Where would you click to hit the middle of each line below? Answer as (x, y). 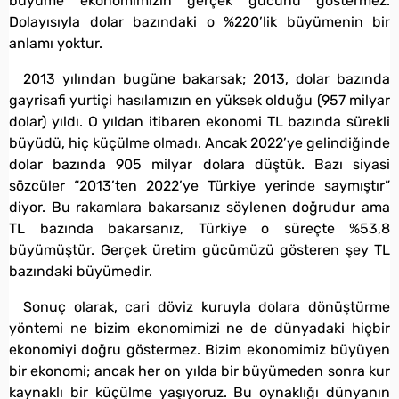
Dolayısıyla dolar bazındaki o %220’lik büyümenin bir (199, 21)
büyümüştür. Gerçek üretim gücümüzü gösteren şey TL (199, 249)
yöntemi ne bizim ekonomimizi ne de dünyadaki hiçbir (199, 328)
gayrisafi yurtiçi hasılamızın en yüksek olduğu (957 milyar (199, 100)
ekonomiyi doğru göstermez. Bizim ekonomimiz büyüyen (199, 349)
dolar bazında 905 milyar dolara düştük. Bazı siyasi (199, 164)
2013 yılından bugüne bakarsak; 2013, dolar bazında (207, 78)
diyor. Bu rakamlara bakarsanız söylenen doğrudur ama (199, 207)
